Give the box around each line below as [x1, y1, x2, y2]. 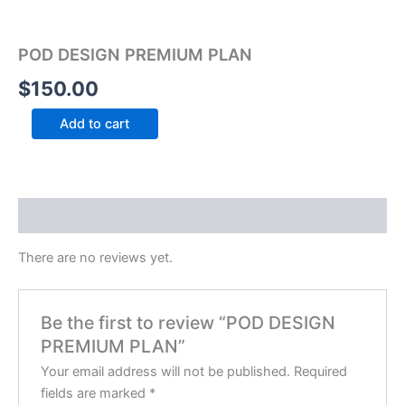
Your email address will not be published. [41, 363, 291, 381]
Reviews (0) [18, 207, 96, 224]
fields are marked [41, 385, 150, 402]
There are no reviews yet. [18, 249, 173, 266]
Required [294, 363, 348, 381]
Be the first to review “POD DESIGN [41, 312, 336, 334]
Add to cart [60, 116, 130, 133]
